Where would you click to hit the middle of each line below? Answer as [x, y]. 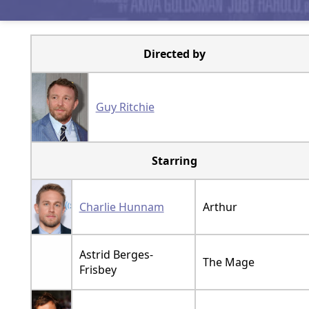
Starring [174, 160]
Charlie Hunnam [121, 207]
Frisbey [98, 269]
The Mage [228, 262]
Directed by [174, 53]
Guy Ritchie [125, 107]
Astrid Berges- [116, 254]
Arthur [220, 207]
